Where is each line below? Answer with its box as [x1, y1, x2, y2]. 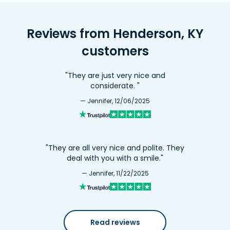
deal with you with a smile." [67, 153, 163, 163]
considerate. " [90, 81, 140, 91]
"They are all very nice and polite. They [46, 143, 184, 153]
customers [81, 43, 149, 60]
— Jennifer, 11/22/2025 [81, 169, 149, 178]
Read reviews [90, 217, 140, 227]
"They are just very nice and [65, 70, 165, 81]
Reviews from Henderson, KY [27, 25, 203, 42]
